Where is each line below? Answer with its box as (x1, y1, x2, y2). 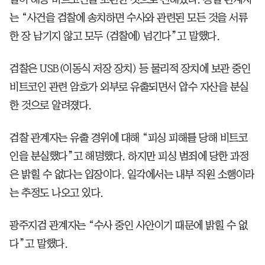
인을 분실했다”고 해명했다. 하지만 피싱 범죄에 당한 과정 (9, 150, 248, 161)
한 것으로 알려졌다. (9, 99, 92, 111)
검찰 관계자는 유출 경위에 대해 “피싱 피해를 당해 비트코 (9, 132, 247, 143)
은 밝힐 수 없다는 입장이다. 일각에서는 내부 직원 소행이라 (9, 169, 254, 180)
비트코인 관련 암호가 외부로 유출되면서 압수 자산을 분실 (9, 81, 248, 92)
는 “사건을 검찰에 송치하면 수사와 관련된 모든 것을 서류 (9, 12, 247, 23)
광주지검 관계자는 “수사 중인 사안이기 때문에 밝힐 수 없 (9, 219, 247, 231)
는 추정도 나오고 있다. (9, 187, 104, 198)
